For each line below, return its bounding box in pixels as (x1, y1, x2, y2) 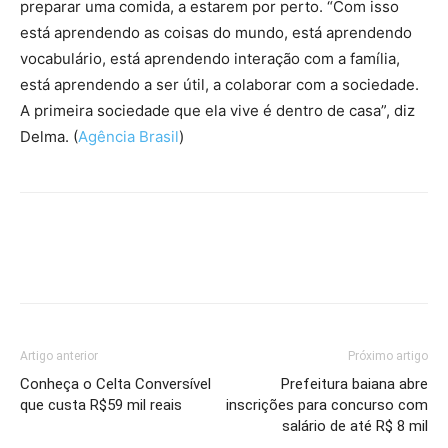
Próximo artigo (348, 349, 428, 363)
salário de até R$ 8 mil (282, 417, 428, 435)
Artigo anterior (20, 349, 98, 363)
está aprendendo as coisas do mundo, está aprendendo (20, 23, 412, 42)
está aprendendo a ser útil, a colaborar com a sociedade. (20, 75, 419, 94)
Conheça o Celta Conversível (20, 375, 211, 393)
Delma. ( (20, 127, 78, 146)
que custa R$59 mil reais (20, 396, 182, 414)
